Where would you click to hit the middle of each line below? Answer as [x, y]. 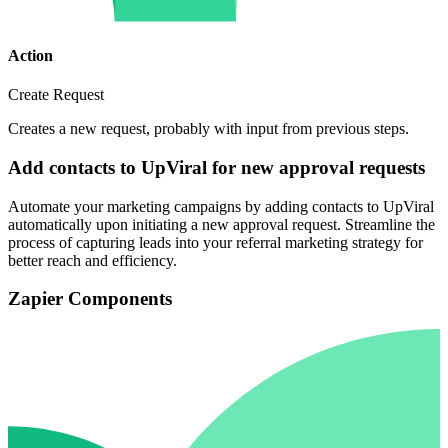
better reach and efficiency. [92, 260]
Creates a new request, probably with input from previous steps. [208, 129]
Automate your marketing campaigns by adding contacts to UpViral [221, 206]
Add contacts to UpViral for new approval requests [216, 167]
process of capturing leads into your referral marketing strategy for [215, 242]
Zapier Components [90, 299]
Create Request [56, 95]
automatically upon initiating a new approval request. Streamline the [221, 224]
